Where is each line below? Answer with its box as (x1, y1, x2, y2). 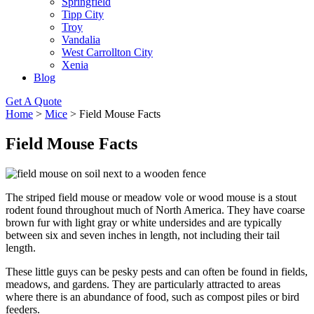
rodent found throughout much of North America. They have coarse (6, 203, 305, 216)
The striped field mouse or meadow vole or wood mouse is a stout (6, 191, 296, 203)
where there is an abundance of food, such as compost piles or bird (6, 290, 299, 303)
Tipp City (62, 8, 104, 20)
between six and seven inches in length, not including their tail (6, 228, 280, 241)
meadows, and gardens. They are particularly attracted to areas (6, 278, 280, 290)
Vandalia (62, 34, 100, 46)
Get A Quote (6, 95, 62, 107)
